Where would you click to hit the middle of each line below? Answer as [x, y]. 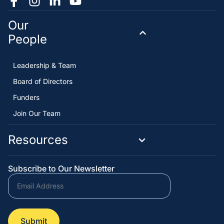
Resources [38, 140]
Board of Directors [43, 81]
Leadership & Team [44, 65]
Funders [26, 97]
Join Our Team [37, 113]
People [27, 39]
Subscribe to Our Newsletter [61, 169]
